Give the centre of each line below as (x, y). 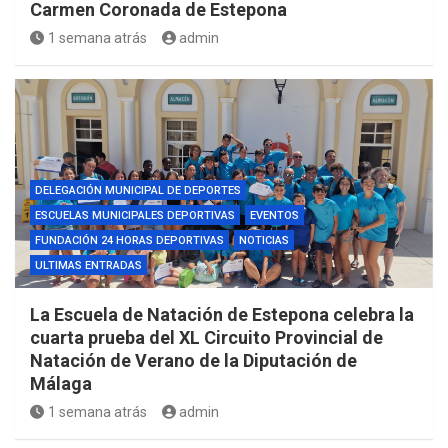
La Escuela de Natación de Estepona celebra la (222, 314)
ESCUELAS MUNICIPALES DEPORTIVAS (135, 215)
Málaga (61, 383)
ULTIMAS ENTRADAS (88, 265)
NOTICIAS (264, 240)
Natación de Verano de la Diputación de (193, 360)
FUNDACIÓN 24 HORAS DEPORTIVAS (129, 240)
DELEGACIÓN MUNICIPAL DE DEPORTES (138, 190)
